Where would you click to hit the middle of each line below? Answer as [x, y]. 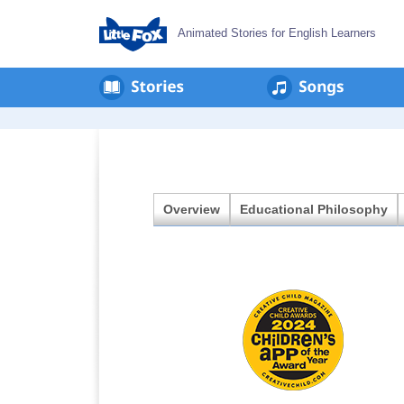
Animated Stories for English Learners [277, 33]
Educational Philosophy [314, 209]
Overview [192, 209]
